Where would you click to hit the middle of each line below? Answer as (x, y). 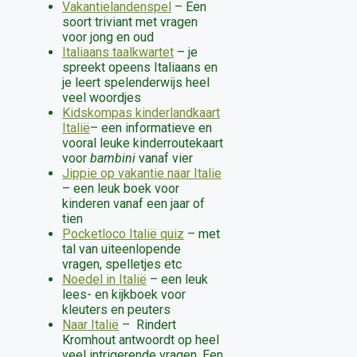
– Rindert (147, 325)
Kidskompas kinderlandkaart (141, 113)
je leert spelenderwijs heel (136, 83)
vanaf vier (164, 159)
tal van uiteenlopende (122, 249)
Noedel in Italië (104, 280)
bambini (113, 159)
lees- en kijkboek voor (124, 295)
